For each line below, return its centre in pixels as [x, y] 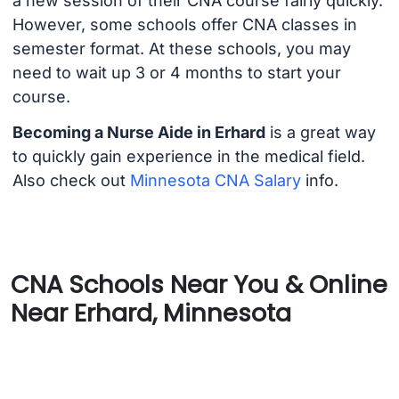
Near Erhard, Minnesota [151, 313]
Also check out [71, 181]
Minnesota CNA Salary [215, 181]
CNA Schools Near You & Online [199, 284]
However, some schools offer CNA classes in [184, 24]
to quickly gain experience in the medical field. [188, 157]
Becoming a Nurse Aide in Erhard [138, 133]
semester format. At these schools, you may [181, 48]
